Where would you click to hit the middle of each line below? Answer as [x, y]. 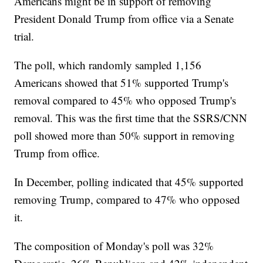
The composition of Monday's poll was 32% [114, 246]
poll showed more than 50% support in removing [125, 136]
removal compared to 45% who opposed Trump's [125, 100]
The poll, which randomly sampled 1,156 [108, 65]
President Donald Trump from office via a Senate [124, 19]
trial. [24, 36]
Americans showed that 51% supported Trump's [122, 83]
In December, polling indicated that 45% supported [129, 182]
